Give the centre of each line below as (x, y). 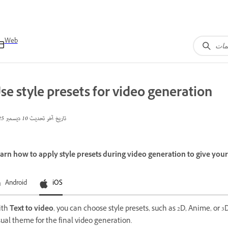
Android (16, 183)
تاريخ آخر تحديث (47, 119)
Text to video (32, 209)
